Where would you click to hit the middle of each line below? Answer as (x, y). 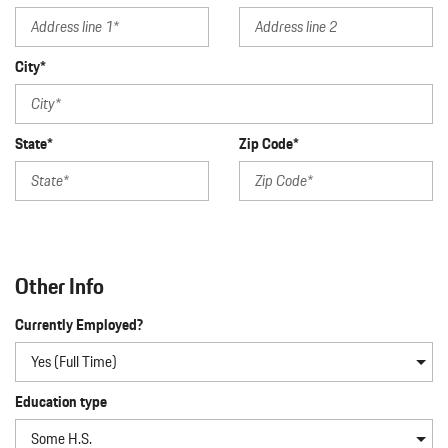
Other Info (59, 286)
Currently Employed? (79, 325)
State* (34, 144)
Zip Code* (269, 144)
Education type (61, 402)
